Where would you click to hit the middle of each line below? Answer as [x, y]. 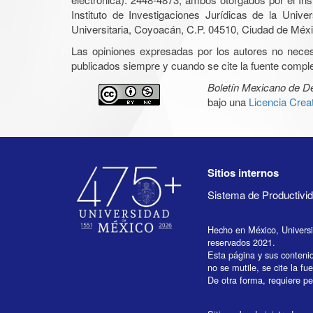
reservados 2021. [241, 242]
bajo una [228, 102]
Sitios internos [243, 173]
